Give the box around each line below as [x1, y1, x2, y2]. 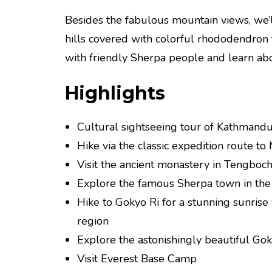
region [77, 214, 109, 229]
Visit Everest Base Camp [77, 251, 197, 267]
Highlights [65, 82, 165, 105]
